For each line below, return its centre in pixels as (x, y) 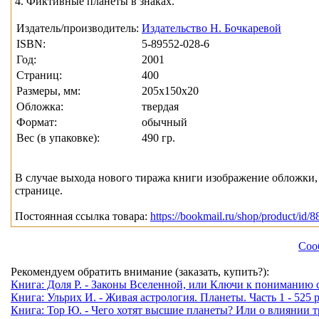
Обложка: (40, 107)
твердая (160, 107)
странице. (39, 191)
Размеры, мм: (48, 91)
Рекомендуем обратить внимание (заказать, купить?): (140, 272)
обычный (164, 122)
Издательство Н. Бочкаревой (211, 28)
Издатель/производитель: (78, 28)
